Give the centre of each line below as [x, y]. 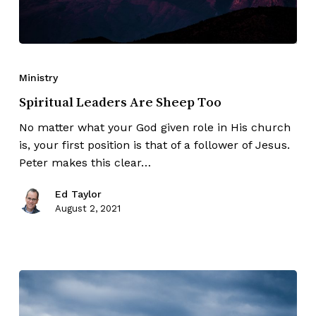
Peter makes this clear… [85, 162]
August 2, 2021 [87, 208]
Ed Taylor [78, 194]
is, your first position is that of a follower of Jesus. [154, 145]
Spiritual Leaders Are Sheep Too [120, 101]
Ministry [38, 77]
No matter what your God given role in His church [154, 127]
